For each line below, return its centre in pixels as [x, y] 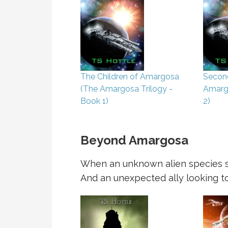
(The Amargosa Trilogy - [126, 89]
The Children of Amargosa [130, 77]
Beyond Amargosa [134, 140]
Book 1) [94, 101]
